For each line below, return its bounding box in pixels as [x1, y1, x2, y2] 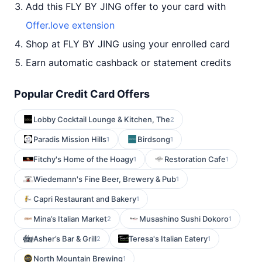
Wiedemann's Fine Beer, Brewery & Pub [33, 174, 176, 184]
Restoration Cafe [164, 154, 226, 164]
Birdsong [137, 135, 170, 144]
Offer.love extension [26, 19, 115, 31]
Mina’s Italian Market [33, 214, 107, 223]
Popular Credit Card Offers [14, 88, 150, 100]
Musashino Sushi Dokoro [139, 214, 229, 223]
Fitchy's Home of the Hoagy [33, 154, 133, 164]
